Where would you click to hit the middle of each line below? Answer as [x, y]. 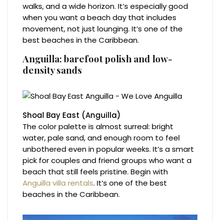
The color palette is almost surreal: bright [98, 126]
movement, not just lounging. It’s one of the [103, 28]
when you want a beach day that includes [100, 17]
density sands [53, 69]
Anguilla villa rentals [58, 183]
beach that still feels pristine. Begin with [96, 171]
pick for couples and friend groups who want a [107, 160]
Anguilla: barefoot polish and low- [98, 58]
